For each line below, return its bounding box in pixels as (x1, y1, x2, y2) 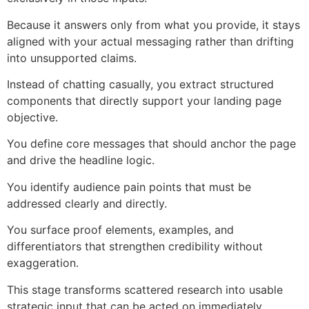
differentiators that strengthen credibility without (7, 239, 263, 254)
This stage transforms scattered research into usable (7, 282, 283, 297)
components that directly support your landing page (7, 94, 281, 108)
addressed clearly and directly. (7, 196, 167, 210)
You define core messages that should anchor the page (7, 137, 296, 151)
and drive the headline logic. (7, 153, 154, 168)
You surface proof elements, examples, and (7, 223, 234, 237)
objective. (7, 110, 58, 125)
